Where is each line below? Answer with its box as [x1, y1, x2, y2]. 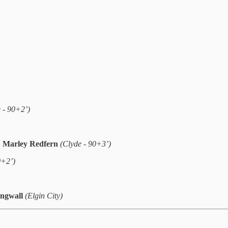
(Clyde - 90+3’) [60, 139, 111, 148]
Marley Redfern [3, 139, 60, 148]
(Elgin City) [25, 191, 63, 200]
